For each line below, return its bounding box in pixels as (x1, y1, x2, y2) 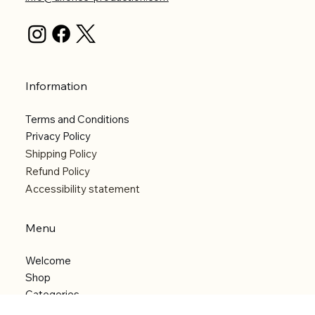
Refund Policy (25, 165, 90, 179)
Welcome (25, 254, 71, 268)
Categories (25, 288, 79, 302)
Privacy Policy (25, 129, 91, 143)
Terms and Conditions (25, 112, 129, 127)
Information (25, 79, 87, 94)
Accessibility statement (25, 182, 140, 196)
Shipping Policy (25, 147, 97, 161)
